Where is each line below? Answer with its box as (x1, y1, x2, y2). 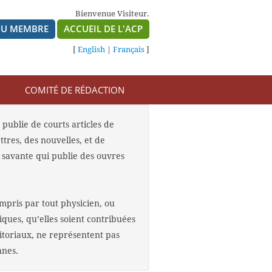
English (78, 45, 105, 54)
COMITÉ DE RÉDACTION (25, 84, 124, 96)
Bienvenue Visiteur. (75, 9, 149, 18)
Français (113, 45, 144, 54)
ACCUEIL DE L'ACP (64, 22, 143, 35)
